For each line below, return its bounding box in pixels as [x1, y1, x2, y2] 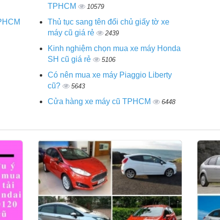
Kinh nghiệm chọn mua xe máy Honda [48, 44, 181, 53]
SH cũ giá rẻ [48, 55, 93, 63]
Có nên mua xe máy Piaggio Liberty [48, 70, 172, 79]
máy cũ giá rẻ [48, 28, 97, 37]
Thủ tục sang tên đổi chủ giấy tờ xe [48, 17, 170, 26]
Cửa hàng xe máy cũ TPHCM [48, 97, 153, 106]
